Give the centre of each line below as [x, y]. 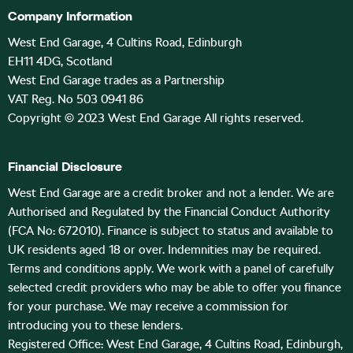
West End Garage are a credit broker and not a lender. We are [171, 193]
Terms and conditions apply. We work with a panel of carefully [171, 268]
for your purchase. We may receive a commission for [148, 306]
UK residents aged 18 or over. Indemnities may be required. [164, 249]
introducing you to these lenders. [95, 325]
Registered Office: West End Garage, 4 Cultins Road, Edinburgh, [175, 344]
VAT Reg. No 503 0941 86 [76, 99]
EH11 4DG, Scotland [60, 61]
